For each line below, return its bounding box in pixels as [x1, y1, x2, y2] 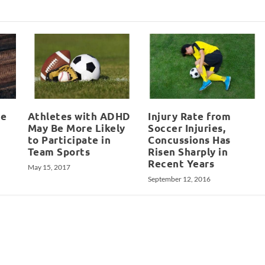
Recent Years [148, 157, 215, 170]
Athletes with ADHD [27, 109, 131, 122]
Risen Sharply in [148, 145, 228, 158]
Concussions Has [148, 133, 231, 146]
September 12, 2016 [148, 174, 211, 183]
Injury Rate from [148, 109, 231, 122]
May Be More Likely [27, 121, 125, 134]
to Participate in [27, 133, 111, 146]
